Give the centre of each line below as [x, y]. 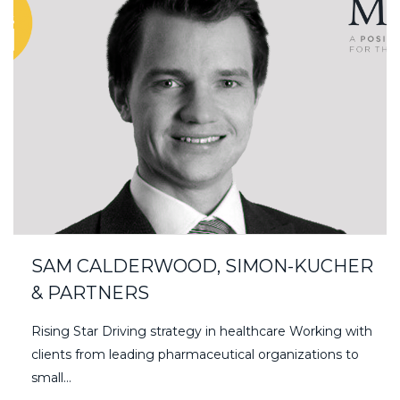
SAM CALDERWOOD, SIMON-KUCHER [202, 267]
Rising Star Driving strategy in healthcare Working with [202, 332]
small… [51, 378]
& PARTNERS [90, 293]
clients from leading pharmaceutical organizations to [195, 355]
